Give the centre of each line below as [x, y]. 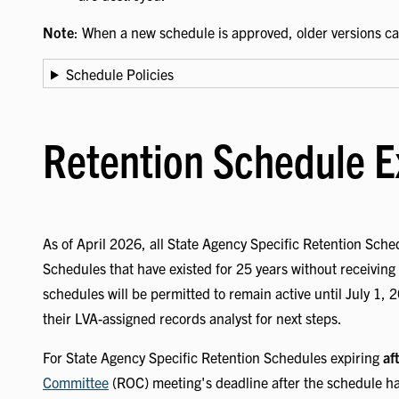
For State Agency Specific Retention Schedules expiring [213, 358]
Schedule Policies [119, 73]
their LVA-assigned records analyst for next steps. [192, 318]
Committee [76, 383]
